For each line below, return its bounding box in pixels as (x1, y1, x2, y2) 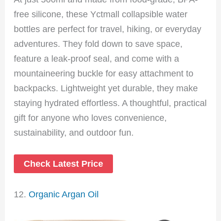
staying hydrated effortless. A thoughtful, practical (14, 98, 207, 109)
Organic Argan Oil (29, 188, 99, 199)
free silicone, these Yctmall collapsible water (14, 9, 188, 20)
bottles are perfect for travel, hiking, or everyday (14, 24, 202, 35)
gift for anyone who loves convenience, (14, 112, 167, 123)
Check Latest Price (24, 158, 104, 169)
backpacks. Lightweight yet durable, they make (14, 83, 198, 94)
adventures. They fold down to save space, (14, 38, 183, 49)
